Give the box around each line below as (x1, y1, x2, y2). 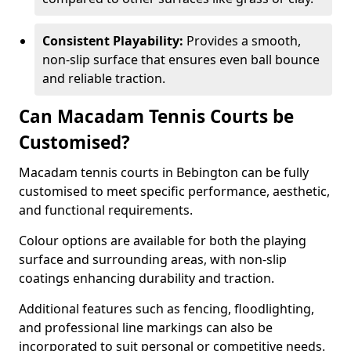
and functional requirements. (19, 201, 196, 219)
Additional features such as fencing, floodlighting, (19, 300, 314, 317)
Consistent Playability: (42, 32, 186, 49)
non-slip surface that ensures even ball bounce (42, 51, 320, 68)
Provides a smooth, (186, 32, 301, 49)
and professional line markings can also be (19, 319, 273, 336)
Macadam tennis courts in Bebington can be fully (19, 164, 309, 181)
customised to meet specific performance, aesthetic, (19, 183, 330, 200)
